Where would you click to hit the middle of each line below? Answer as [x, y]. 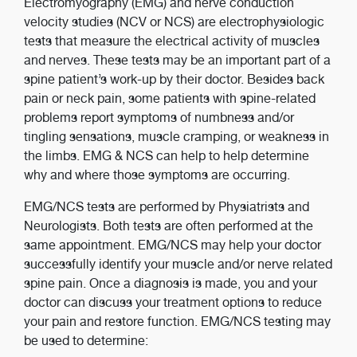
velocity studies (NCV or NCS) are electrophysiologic [174, 22]
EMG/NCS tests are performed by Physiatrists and [167, 207]
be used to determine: [86, 341]
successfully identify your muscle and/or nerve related [178, 264]
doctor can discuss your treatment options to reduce [173, 302]
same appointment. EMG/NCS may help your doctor [173, 245]
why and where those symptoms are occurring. [157, 175]
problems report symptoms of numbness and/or [159, 118]
